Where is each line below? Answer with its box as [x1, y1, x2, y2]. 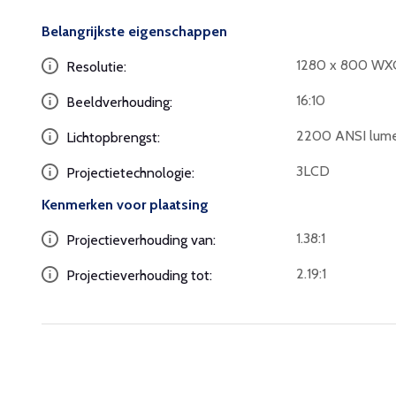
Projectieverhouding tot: [63, 267, 212, 284]
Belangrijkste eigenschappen [42, 23, 227, 40]
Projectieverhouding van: [63, 232, 216, 248]
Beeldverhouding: [63, 94, 172, 110]
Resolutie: [63, 58, 126, 75]
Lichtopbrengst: [63, 129, 160, 146]
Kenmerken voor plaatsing [42, 196, 209, 213]
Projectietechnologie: [63, 164, 194, 181]
